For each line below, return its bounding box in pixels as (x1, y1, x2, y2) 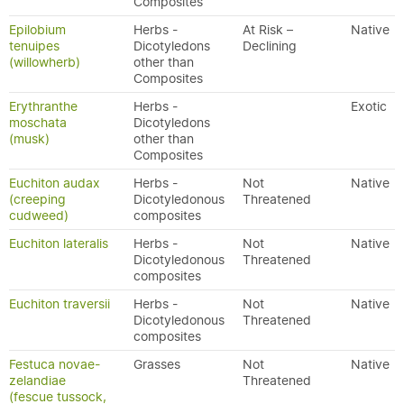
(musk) (9, 131, 50, 147)
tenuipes (9, 38, 60, 54)
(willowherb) (9, 54, 80, 70)
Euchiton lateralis (9, 235, 108, 252)
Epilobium (9, 22, 66, 38)
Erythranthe (9, 98, 78, 115)
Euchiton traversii (9, 296, 110, 312)
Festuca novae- (9, 356, 100, 372)
